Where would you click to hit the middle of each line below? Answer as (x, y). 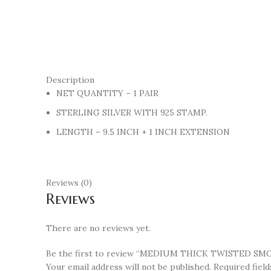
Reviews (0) (69, 183)
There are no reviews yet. (98, 228)
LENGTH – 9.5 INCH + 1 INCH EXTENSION (143, 132)
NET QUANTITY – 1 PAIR (107, 93)
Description (70, 80)
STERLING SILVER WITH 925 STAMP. (132, 113)
